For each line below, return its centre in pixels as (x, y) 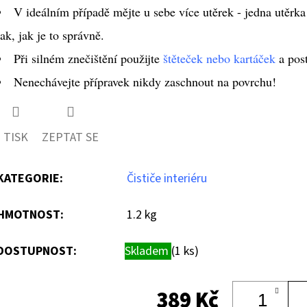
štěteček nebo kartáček (219, 59)
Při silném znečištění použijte (88, 59)
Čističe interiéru (167, 178)
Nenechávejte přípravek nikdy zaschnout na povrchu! (147, 82)
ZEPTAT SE (70, 137)
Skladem (148, 251)
